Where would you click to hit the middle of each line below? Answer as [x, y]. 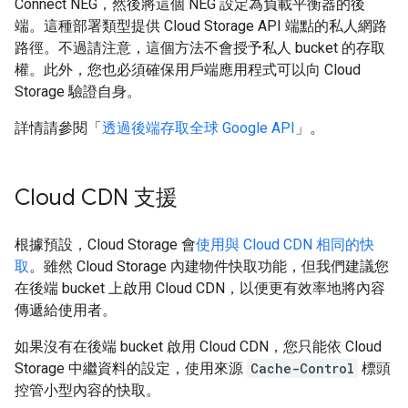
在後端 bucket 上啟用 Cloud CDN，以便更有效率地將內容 [200, 288]
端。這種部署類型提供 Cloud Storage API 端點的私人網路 [201, 26]
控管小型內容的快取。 [87, 390]
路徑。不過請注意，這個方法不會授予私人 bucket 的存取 [200, 48]
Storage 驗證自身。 [78, 92]
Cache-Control [302, 368]
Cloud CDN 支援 [96, 198]
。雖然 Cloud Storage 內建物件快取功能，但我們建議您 [209, 266]
